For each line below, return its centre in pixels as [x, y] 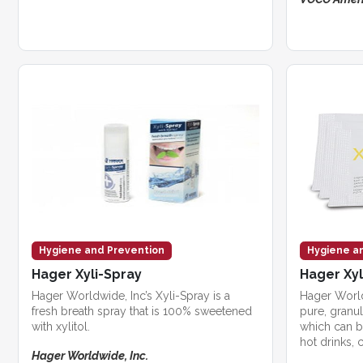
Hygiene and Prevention [102, 250]
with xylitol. [61, 326]
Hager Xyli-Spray [87, 274]
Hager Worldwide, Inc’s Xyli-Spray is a [131, 295]
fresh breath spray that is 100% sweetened [142, 311]
